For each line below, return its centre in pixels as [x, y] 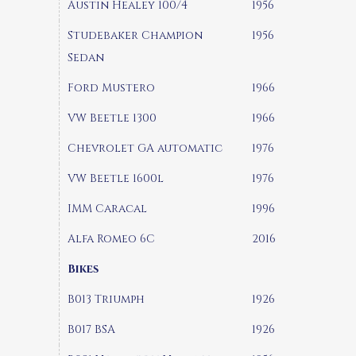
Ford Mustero [111, 87]
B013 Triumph [106, 299]
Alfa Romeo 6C [111, 238]
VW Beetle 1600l [116, 178]
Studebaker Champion [135, 35]
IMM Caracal [107, 208]
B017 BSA [91, 329]
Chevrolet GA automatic [145, 148]
